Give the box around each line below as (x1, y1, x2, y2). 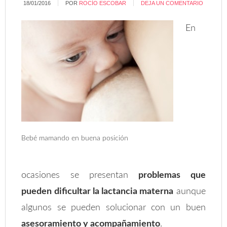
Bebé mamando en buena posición (21, 135, 129, 142)
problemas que (138, 171, 206, 180)
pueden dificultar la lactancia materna (21, 187, 174, 196)
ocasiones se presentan (21, 171, 139, 180)
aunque (173, 187, 206, 196)
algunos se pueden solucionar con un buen (21, 203, 206, 212)
